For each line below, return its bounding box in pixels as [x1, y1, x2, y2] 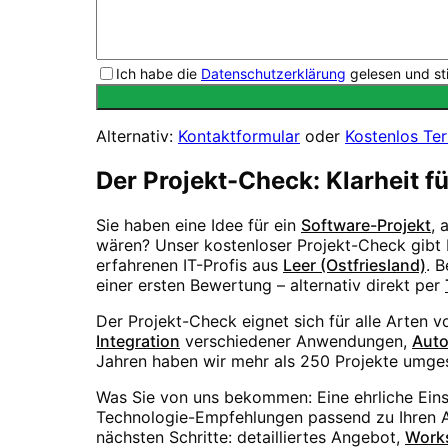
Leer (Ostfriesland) [283, 255, 426, 276]
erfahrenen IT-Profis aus [96, 255, 278, 276]
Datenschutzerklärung [201, 65, 346, 83]
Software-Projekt [301, 215, 431, 236]
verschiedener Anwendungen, [185, 331, 407, 352]
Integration [96, 331, 180, 352]
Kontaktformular [178, 126, 300, 147]
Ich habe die [116, 65, 197, 83]
